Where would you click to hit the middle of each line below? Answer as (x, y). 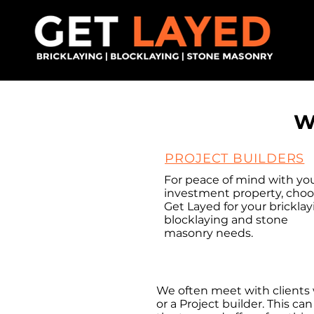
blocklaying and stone (226, 220)
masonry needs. (209, 233)
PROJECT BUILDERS (235, 158)
